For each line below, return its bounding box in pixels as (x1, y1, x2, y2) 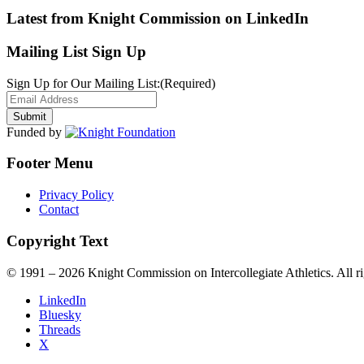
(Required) (160, 76, 215, 90)
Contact (39, 202, 79, 217)
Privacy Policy (39, 188, 114, 202)
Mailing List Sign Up (6, 43, 146, 60)
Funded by (6, 124, 65, 139)
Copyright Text (6, 232, 108, 249)
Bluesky (39, 307, 81, 322)
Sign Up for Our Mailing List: (6, 76, 160, 90)
